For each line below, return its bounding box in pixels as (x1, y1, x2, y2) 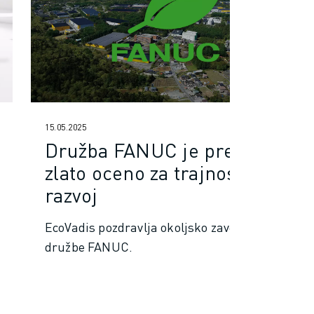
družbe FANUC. (45, 238, 133, 254)
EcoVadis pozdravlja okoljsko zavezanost (45, 218, 274, 235)
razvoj (45, 182, 98, 207)
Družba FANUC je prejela (45, 137, 266, 163)
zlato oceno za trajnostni (45, 159, 261, 185)
